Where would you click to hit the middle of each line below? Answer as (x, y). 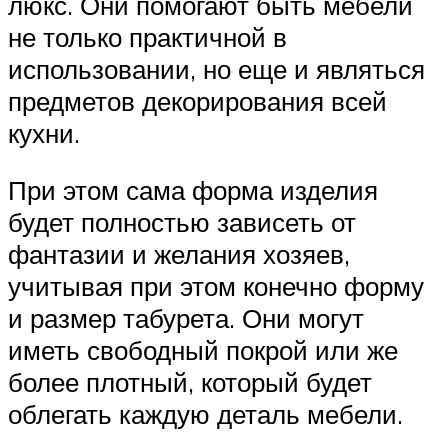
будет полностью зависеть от (182, 222)
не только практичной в (147, 36)
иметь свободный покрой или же (203, 350)
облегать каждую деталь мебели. (205, 414)
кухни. (44, 132)
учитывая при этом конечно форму (216, 286)
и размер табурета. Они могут (186, 318)
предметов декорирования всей (197, 100)
